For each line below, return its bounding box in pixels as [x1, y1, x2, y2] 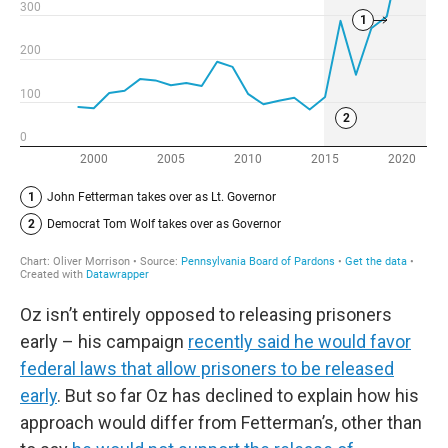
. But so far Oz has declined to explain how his [57, 384, 419, 406]
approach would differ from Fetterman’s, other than [20, 411, 422, 433]
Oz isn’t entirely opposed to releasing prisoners [20, 303, 392, 325]
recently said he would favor [188, 330, 411, 352]
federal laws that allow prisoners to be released [20, 357, 394, 379]
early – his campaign [20, 330, 188, 352]
